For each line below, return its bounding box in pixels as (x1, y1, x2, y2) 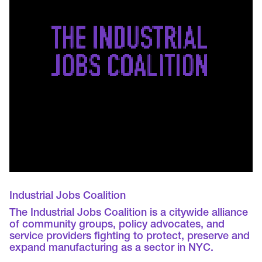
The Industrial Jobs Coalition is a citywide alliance (9, 208, 249, 219)
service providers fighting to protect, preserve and (9, 232, 250, 243)
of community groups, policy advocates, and (9, 220, 225, 231)
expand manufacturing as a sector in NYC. (9, 243, 214, 254)
